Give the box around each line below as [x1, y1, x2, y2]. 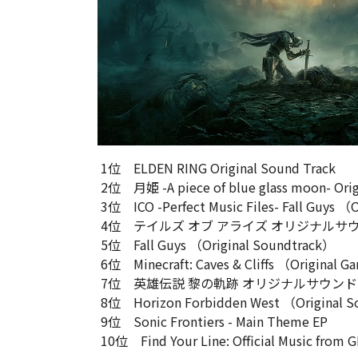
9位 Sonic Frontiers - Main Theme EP [97, 312, 328, 332]
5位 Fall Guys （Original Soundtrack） [97, 235, 335, 255]
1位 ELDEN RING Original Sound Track [97, 158, 336, 178]
